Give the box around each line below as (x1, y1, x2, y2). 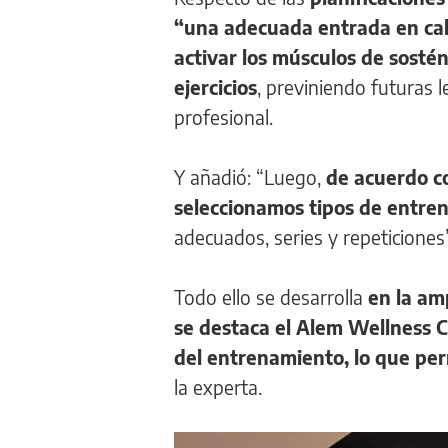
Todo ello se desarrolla (174, 284, 368, 309)
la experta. (174, 374, 262, 399)
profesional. (174, 104, 273, 129)
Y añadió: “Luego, (174, 164, 326, 189)
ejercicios (174, 74, 257, 99)
